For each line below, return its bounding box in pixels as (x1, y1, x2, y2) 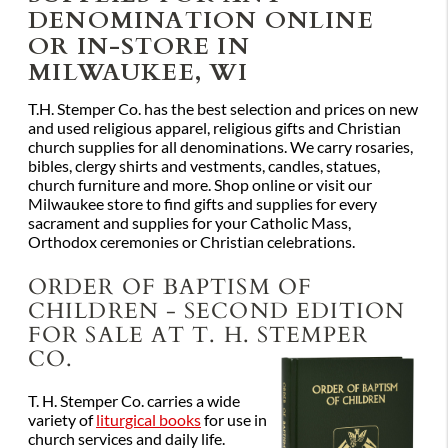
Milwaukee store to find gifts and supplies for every (28, 195, 377, 214)
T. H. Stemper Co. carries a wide (28, 392, 240, 411)
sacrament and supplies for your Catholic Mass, (28, 214, 351, 233)
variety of (28, 411, 96, 430)
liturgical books (96, 411, 201, 430)
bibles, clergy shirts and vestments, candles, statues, (28, 157, 380, 176)
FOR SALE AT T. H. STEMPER (28, 317, 369, 351)
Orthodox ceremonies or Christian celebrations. (28, 233, 358, 252)
